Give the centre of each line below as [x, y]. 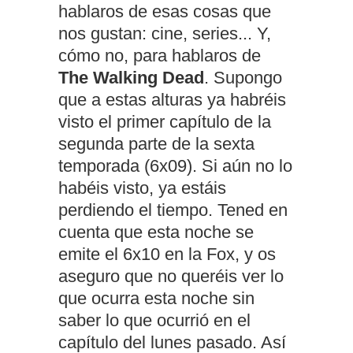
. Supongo [243, 77]
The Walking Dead [131, 77]
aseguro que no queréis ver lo [171, 276]
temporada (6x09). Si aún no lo [175, 165]
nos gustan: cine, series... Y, [165, 33]
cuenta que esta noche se [156, 232]
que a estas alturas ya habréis [172, 99]
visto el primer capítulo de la [165, 121]
